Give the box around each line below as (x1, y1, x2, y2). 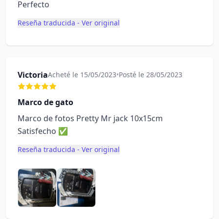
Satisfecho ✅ (18, 126, 68, 136)
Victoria (18, 69, 48, 80)
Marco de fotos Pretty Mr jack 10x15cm (18, 113, 163, 124)
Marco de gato (18, 97, 73, 108)
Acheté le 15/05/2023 (48, 70, 116, 79)
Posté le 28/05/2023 (119, 70, 182, 79)
